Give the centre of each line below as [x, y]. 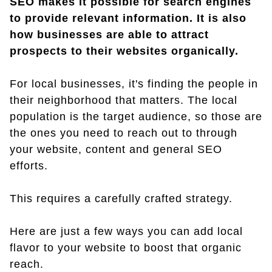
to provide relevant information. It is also [128, 19]
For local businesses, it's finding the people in [134, 84]
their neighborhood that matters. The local [124, 100]
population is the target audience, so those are [136, 117]
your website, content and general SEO [116, 150]
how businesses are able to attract [109, 35]
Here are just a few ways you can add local [126, 232]
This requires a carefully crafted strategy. [121, 199]
